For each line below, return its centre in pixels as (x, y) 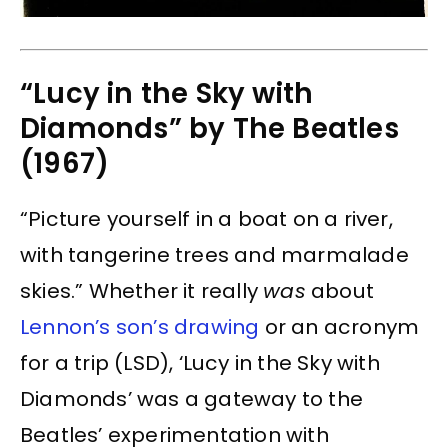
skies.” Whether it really (142, 291)
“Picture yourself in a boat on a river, (206, 219)
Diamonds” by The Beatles (209, 128)
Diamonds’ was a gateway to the (192, 399)
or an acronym (339, 327)
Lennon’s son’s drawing (140, 327)
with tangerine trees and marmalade (214, 255)
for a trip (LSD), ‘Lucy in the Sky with (200, 363)
